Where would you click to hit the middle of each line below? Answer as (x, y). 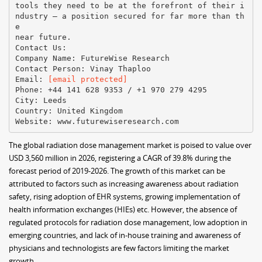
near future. (43, 37)
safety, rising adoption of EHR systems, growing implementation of (124, 196)
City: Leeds (41, 100)
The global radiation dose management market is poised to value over (130, 145)
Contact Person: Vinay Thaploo (83, 68)
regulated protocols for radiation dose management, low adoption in (128, 222)
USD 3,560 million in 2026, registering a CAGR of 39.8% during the (120, 158)
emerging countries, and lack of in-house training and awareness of (125, 235)
